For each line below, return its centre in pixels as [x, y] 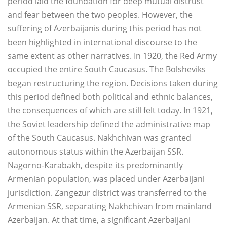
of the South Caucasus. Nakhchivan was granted [99, 138]
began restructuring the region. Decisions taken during [113, 83]
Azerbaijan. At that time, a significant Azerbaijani [99, 220]
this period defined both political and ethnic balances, [110, 97]
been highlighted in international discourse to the [102, 42]
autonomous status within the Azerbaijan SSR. [96, 151]
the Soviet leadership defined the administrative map [109, 124]
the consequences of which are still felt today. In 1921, [110, 110]
